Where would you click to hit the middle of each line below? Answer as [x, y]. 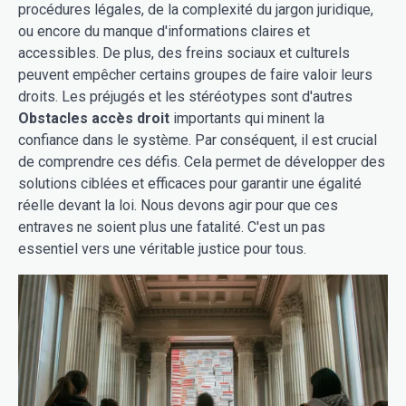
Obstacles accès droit [94, 119]
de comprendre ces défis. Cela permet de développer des [202, 162]
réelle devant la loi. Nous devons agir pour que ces [178, 206]
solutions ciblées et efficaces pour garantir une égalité [190, 184]
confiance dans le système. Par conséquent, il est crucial [198, 140]
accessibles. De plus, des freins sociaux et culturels [184, 53]
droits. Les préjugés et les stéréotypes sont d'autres [185, 97]
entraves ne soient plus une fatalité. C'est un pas [172, 227]
